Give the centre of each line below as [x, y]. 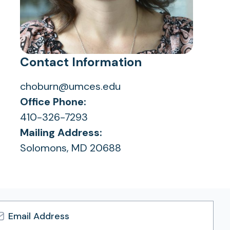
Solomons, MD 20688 [71, 148]
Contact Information [81, 62]
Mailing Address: [61, 132]
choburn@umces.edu [70, 86]
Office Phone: [53, 102]
